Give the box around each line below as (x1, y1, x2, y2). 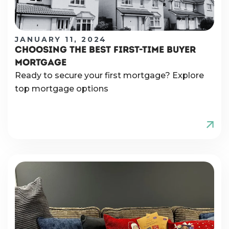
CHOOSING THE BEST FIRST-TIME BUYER (15, 43, 196, 55)
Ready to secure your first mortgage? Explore (15, 70, 204, 80)
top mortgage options (15, 83, 108, 94)
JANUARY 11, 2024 (15, 34, 107, 44)
